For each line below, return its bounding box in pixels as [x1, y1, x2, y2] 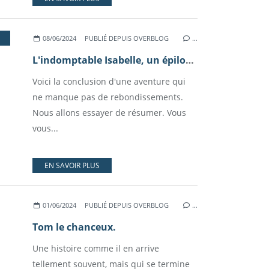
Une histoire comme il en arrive [32, 243, 159, 254]
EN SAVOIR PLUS [44, 160, 100, 171]
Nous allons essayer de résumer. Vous [32, 107, 186, 118]
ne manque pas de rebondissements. [32, 91, 183, 103]
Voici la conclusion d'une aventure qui [32, 76, 186, 87]
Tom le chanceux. [32, 220, 116, 234]
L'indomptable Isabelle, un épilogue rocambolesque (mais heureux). [186, 53, 194, 67]
